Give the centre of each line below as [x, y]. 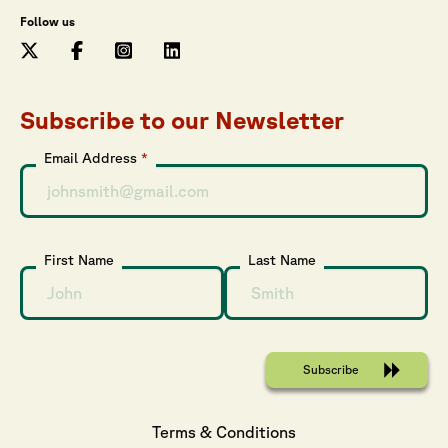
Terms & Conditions [224, 432]
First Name [79, 259]
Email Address [92, 157]
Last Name [282, 259]
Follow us [47, 21]
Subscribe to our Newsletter [182, 120]
